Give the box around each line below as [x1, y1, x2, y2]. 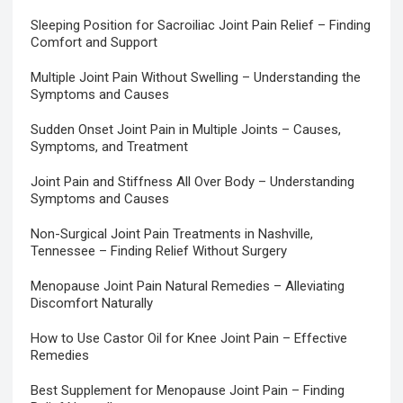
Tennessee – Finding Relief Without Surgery [31, 243, 288, 260]
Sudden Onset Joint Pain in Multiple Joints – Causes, [31, 121, 342, 139]
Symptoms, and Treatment [31, 139, 189, 156]
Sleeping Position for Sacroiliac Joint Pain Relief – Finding [31, 17, 372, 34]
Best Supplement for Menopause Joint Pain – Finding [31, 382, 345, 399]
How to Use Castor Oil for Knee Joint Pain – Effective [31, 330, 348, 347]
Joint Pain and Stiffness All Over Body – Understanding [31, 174, 355, 191]
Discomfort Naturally [31, 295, 154, 312]
